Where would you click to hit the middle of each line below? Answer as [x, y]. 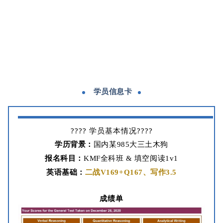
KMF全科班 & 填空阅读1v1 [131, 158]
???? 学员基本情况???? [111, 130]
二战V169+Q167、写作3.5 [131, 172]
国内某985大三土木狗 [131, 144]
